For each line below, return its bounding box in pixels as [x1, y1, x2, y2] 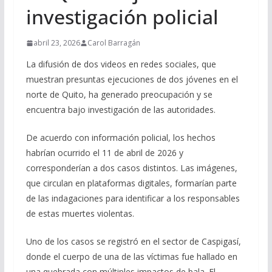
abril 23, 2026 [33, 38, 80, 49]
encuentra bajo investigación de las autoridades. [25, 104, 216, 116]
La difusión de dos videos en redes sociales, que [25, 58, 216, 70]
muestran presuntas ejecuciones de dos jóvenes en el [25, 73, 238, 86]
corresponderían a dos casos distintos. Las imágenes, [25, 162, 237, 174]
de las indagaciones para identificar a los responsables [25, 192, 240, 205]
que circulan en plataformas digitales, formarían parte [25, 177, 237, 189]
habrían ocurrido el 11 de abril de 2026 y [25, 147, 183, 159]
